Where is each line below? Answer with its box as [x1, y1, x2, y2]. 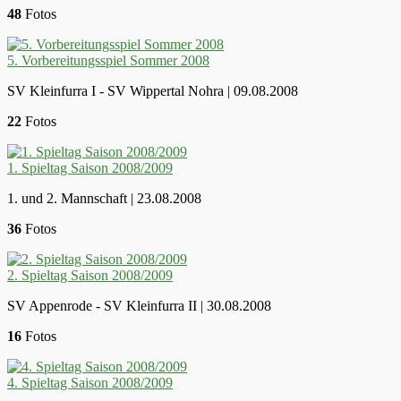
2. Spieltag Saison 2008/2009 [7, 267, 173, 283]
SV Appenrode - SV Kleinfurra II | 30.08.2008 [7, 297, 271, 313]
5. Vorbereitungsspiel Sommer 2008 [7, 52, 209, 68]
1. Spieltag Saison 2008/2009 [7, 159, 173, 175]
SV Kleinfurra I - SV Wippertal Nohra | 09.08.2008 [7, 82, 298, 98]
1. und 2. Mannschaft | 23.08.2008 [7, 190, 201, 206]
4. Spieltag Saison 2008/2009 [7, 374, 173, 390]
